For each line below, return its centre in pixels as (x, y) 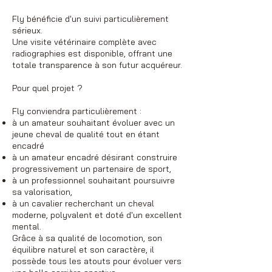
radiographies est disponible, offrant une (92, 53)
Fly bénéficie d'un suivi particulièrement (90, 19)
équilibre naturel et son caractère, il (83, 249)
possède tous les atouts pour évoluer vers (97, 261)
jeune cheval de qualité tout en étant (86, 134)
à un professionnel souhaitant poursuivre (93, 180)
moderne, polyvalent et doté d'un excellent (97, 215)
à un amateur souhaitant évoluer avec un (93, 122)
